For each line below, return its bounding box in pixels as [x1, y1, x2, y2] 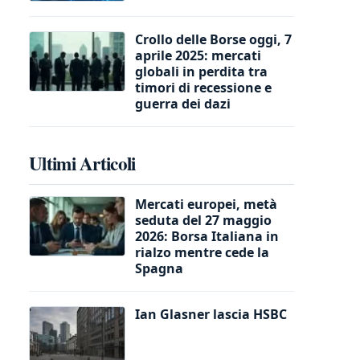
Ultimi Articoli [29, 149, 136, 177]
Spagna [135, 259, 183, 277]
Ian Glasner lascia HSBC [135, 305, 287, 323]
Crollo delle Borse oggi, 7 [135, 30, 292, 48]
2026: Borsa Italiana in [135, 227, 279, 245]
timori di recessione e [135, 78, 272, 96]
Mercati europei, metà [135, 194, 277, 213]
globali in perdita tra [135, 62, 268, 80]
